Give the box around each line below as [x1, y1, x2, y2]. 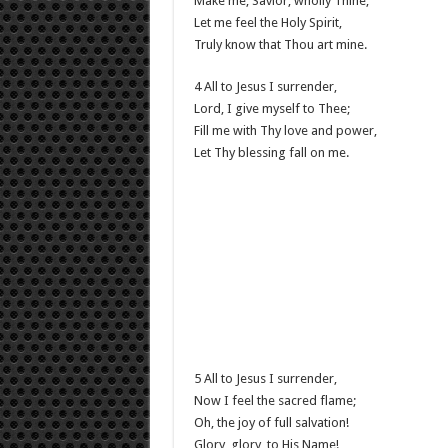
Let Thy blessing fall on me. [193, 145, 349, 160]
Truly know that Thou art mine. [193, 37, 367, 52]
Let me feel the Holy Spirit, [193, 15, 342, 30]
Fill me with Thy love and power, [193, 123, 377, 138]
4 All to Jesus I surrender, [193, 79, 337, 94]
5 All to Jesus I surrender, [193, 371, 337, 386]
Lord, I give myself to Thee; [193, 101, 350, 116]
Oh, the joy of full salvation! [193, 415, 349, 430]
